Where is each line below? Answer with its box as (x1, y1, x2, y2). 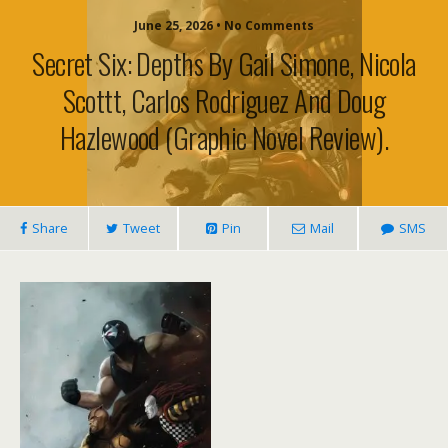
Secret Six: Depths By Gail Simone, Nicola (32, 42, 416, 84)
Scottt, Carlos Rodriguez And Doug (62, 79, 386, 121)
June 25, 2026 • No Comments (134, 17, 314, 34)
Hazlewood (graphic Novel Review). (60, 116, 388, 158)
